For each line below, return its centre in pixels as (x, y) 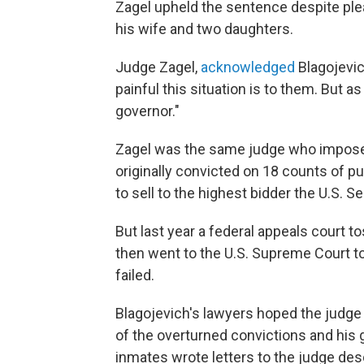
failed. (135, 275)
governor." (147, 110)
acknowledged (248, 67)
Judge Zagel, (158, 67)
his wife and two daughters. (204, 28)
